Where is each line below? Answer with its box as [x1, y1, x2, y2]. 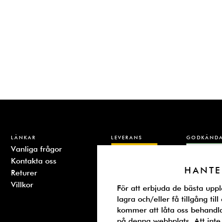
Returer [10, 167, 37, 177]
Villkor [10, 179, 33, 189]
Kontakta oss [10, 156, 56, 166]
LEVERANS [111, 134, 142, 140]
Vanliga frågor [10, 144, 62, 154]
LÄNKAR [10, 134, 36, 140]
